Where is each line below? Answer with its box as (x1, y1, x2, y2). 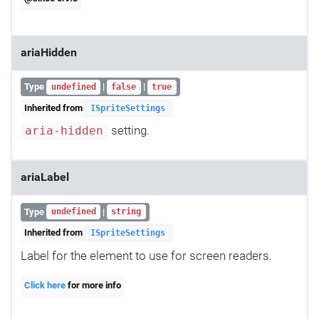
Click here (24, 279, 66, 291)
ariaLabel (21, 171, 69, 184)
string (111, 206, 142, 217)
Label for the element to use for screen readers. (21, 248, 272, 263)
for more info (66, 279, 122, 291)
